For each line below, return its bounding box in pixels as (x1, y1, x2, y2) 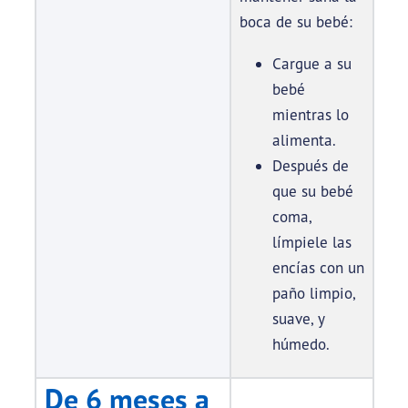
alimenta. (271, 130, 336, 150)
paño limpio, (271, 283, 355, 303)
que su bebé (271, 181, 353, 201)
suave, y (271, 309, 324, 329)
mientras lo (271, 105, 349, 125)
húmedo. (271, 334, 330, 354)
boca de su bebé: (239, 12, 352, 32)
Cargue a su (271, 54, 352, 74)
